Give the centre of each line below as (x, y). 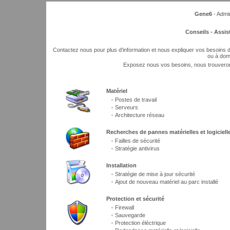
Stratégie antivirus (137, 148)
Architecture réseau (140, 115)
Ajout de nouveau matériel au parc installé (167, 182)
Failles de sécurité (138, 141)
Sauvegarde (130, 215)
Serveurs (127, 107)
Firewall (124, 207)
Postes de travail (136, 100)
